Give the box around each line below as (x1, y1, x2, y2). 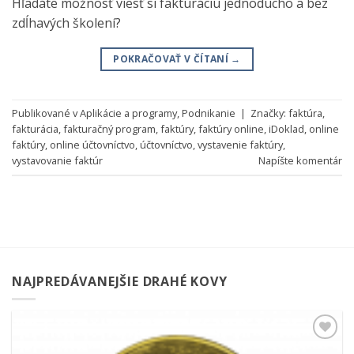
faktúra (288, 106, 322, 121)
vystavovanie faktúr (12, 153, 103, 168)
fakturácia (12, 122, 58, 137)
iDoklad (269, 122, 304, 137)
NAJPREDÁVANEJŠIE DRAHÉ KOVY (12, 272, 228, 290)
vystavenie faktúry (198, 137, 283, 153)
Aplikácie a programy (80, 106, 177, 121)
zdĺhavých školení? (12, 13, 121, 32)
